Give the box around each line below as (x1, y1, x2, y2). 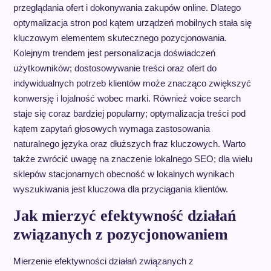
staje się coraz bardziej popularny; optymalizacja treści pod (13, 108, 246, 119)
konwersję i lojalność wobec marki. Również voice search (13, 93, 241, 103)
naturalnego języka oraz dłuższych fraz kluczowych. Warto (13, 138, 246, 149)
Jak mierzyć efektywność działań (13, 206, 236, 224)
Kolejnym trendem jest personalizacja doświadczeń (13, 47, 215, 58)
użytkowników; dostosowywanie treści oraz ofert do (13, 62, 217, 73)
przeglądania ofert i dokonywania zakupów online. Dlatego (13, 2, 241, 13)
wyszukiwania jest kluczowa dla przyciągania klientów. (13, 183, 228, 194)
